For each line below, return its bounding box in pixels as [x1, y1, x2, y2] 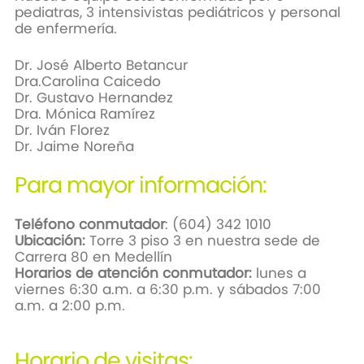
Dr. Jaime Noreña [14, 136, 138, 157]
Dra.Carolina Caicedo [14, 71, 161, 92]
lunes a [251, 263, 306, 284]
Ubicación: [14, 231, 89, 251]
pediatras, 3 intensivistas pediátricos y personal [14, 2, 340, 23]
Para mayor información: [14, 170, 276, 201]
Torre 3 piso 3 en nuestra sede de [89, 231, 320, 251]
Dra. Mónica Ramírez [14, 104, 155, 124]
